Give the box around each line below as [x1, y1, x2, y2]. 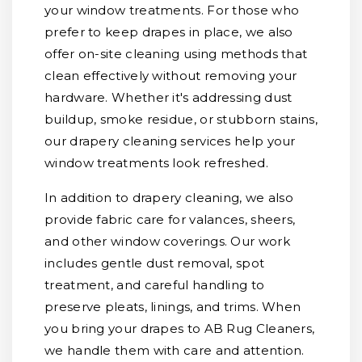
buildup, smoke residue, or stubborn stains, [44, 112, 318, 127]
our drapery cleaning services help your [44, 133, 296, 149]
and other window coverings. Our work [44, 234, 290, 249]
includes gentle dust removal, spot [44, 255, 265, 271]
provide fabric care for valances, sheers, [44, 212, 296, 227]
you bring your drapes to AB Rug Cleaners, [44, 321, 315, 336]
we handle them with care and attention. [44, 343, 305, 358]
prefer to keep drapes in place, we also [44, 24, 293, 40]
